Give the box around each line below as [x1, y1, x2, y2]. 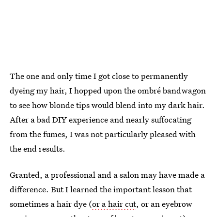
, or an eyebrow [136, 198, 192, 209]
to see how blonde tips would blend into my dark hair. [10, 99, 205, 110]
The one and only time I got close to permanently [10, 70, 188, 81]
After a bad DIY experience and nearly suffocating [10, 113, 191, 125]
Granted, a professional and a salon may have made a [10, 169, 205, 180]
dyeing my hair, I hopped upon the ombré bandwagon [10, 84, 206, 96]
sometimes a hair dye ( [10, 198, 92, 209]
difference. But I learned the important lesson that [10, 183, 192, 195]
